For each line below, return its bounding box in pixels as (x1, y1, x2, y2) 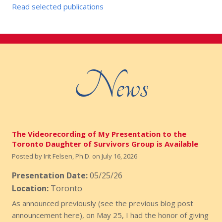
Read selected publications (12, 1, 104, 12)
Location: (12, 182, 49, 194)
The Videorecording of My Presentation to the (12, 128, 187, 139)
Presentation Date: (12, 169, 88, 181)
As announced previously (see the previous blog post (12, 198, 194, 208)
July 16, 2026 (102, 151, 138, 161)
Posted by (12, 151, 44, 161)
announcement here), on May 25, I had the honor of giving (12, 210, 209, 220)
